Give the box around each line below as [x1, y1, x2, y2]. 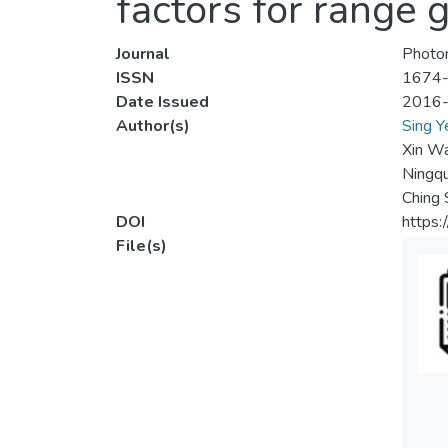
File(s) [116, 235, 167, 258]
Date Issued [116, 91, 209, 114]
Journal [116, 43, 170, 66]
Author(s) [116, 115, 190, 138]
